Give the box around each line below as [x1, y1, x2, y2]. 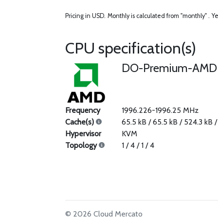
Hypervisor [65, 129, 102, 139]
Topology [65, 141, 99, 150]
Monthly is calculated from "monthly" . [108, 12, 210, 19]
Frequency [65, 106, 101, 115]
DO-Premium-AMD [121, 61, 217, 75]
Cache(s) [65, 117, 96, 127]
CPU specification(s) [65, 38, 197, 57]
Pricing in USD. [65, 12, 106, 19]
